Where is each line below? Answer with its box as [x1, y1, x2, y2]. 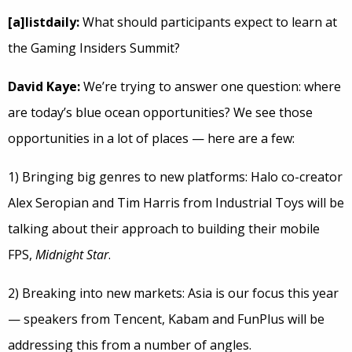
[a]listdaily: [8, 13, 79, 31]
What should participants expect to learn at [79, 13, 337, 31]
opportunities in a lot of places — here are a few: [8, 130, 295, 148]
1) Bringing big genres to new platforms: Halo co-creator [8, 168, 343, 186]
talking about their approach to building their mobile [8, 220, 320, 238]
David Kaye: [8, 78, 80, 96]
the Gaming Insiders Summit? [8, 39, 180, 57]
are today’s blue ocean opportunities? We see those [8, 104, 313, 122]
